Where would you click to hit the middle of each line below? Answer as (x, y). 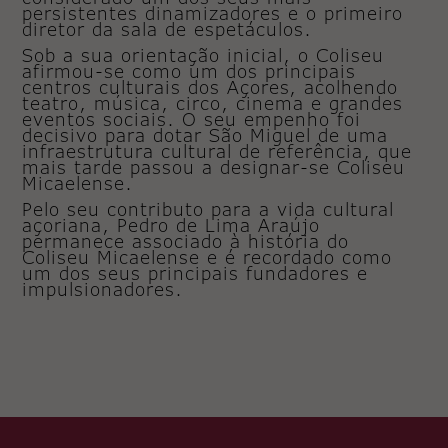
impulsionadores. (103, 288)
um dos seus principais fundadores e (195, 272)
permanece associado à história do (186, 240)
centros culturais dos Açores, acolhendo (210, 86)
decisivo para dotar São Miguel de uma (205, 134)
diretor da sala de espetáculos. (167, 28)
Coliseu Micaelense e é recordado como (207, 256)
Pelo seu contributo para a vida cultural (208, 208)
